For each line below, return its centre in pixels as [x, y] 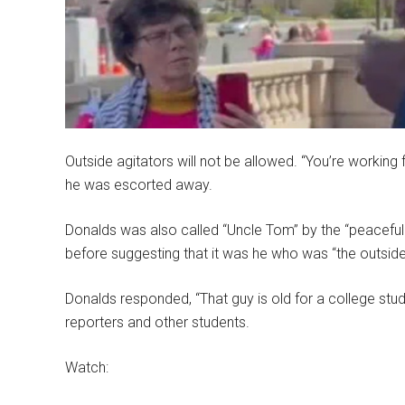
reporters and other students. [157, 323]
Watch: [87, 368]
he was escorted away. [139, 185]
